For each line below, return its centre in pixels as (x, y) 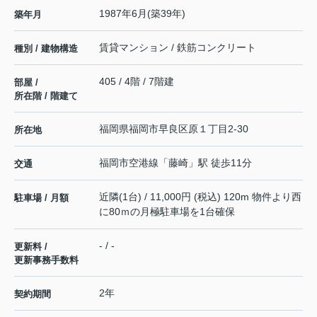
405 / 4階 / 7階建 (137, 82)
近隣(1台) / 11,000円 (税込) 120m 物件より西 (200, 197)
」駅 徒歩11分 (220, 163)
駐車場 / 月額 (41, 198)
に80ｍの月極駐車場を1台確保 (167, 212)
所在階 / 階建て (46, 96)
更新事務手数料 (46, 260)
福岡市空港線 (129, 163)
